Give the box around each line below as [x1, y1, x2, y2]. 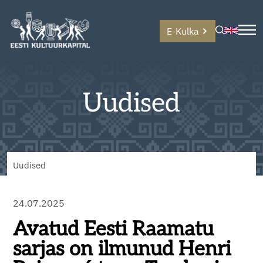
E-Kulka [167, 25, 199, 37]
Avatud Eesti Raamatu [13, 217, 214, 241]
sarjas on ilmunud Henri [13, 237, 231, 261]
